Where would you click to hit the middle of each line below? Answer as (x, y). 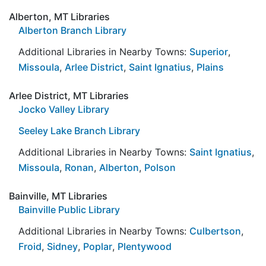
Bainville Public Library (69, 209)
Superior (209, 51)
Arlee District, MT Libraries (69, 95)
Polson (160, 167)
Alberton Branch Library (72, 30)
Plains (210, 67)
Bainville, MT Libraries (58, 196)
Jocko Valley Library (64, 109)
